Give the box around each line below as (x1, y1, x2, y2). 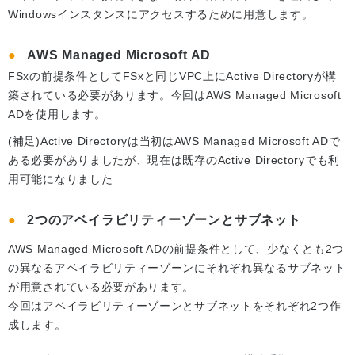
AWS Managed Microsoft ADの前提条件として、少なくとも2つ (8, 242, 344, 255)
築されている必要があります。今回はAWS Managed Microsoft (8, 88, 342, 101)
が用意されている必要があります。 (8, 280, 195, 293)
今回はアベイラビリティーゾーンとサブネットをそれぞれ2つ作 (8, 299, 342, 312)
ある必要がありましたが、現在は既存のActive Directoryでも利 (8, 153, 340, 166)
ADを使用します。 (8, 107, 106, 120)
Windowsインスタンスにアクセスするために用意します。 (8, 7, 314, 21)
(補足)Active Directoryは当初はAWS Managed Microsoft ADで (8, 134, 341, 147)
